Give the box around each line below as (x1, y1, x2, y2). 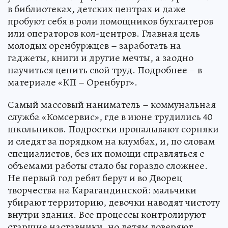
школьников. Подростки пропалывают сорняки (8, 122, 219, 136)
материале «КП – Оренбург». (8, 75, 137, 89)
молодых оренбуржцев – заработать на (8, 38, 181, 52)
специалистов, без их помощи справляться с (8, 146, 204, 160)
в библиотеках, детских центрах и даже (8, 2, 186, 16)
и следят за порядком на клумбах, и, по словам (8, 134, 215, 148)
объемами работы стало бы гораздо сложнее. (8, 158, 208, 173)
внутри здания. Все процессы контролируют (8, 207, 206, 221)
